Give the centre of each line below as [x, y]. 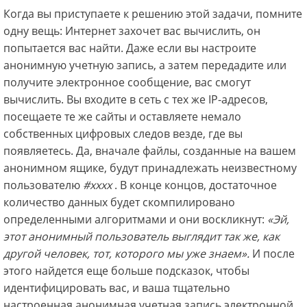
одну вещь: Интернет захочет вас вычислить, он [132, 31]
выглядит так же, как [225, 236]
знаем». [230, 254]
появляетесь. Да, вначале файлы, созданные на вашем [150, 151]
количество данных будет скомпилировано [119, 202]
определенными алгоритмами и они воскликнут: [135, 219]
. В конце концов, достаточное [194, 185]
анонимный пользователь [100, 236]
